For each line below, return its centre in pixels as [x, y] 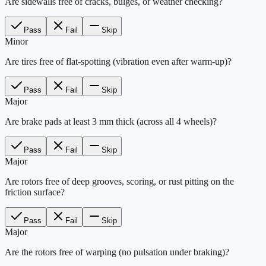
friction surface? [35, 192]
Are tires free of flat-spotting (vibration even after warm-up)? [118, 62]
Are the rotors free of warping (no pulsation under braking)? [117, 252]
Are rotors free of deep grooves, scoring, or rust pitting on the [119, 182]
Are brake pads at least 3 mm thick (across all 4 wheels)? [111, 122]
